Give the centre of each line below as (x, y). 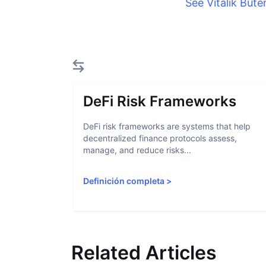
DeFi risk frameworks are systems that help (167, 126)
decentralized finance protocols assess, (160, 138)
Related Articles (144, 253)
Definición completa (124, 181)
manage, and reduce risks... (137, 150)
